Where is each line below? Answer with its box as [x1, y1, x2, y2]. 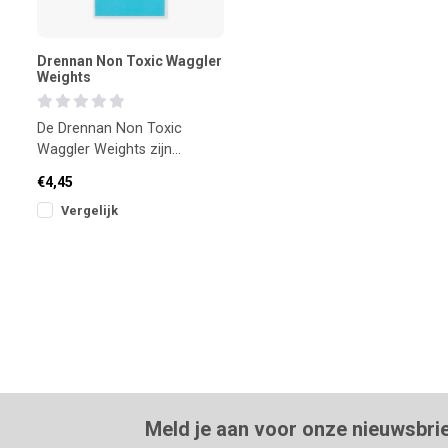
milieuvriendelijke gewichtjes [37, 161, 219, 179]
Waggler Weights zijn [37, 140, 172, 158]
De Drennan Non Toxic [37, 119, 182, 137]
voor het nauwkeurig [37, 182, 170, 200]
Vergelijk [61, 202, 118, 218]
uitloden [37, 203, 89, 221]
